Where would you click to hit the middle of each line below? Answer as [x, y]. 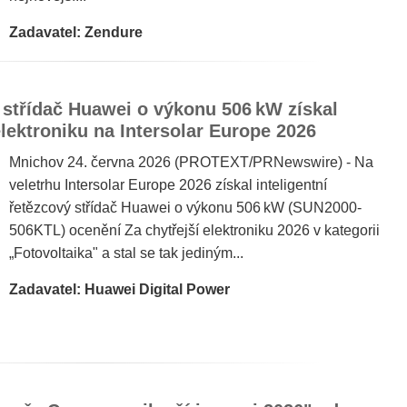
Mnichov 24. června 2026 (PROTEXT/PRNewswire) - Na [191, 162]
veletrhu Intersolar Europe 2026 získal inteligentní [168, 185]
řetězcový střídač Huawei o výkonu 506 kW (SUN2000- [185, 208]
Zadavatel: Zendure [76, 32]
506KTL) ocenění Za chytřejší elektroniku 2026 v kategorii [194, 230]
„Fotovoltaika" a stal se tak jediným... [126, 253]
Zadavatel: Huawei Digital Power [119, 289]
